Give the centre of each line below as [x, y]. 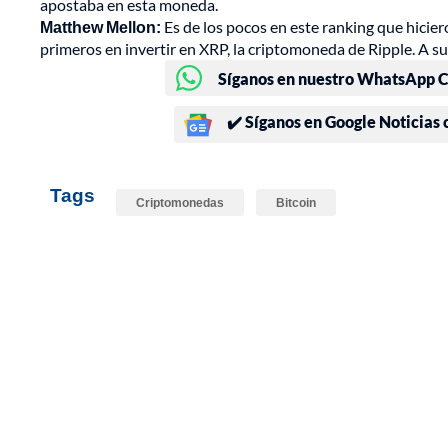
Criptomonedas [180, 203]
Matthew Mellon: [100, 27]
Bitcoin [296, 203]
